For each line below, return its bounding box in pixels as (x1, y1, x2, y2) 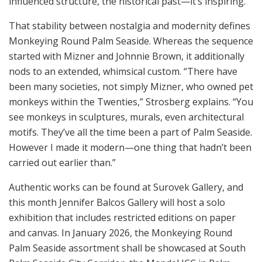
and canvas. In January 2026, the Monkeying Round (9, 226, 232, 240)
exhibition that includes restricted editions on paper (9, 211, 236, 225)
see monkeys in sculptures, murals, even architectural (9, 111, 244, 124)
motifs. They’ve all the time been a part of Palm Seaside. (9, 126, 252, 139)
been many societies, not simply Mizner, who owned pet (9, 80, 253, 94)
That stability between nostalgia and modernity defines (9, 19, 250, 33)
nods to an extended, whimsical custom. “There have (9, 65, 237, 78)
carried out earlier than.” (9, 156, 116, 170)
